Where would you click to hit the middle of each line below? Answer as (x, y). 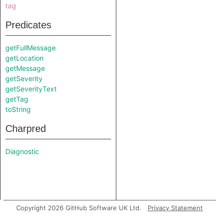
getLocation (24, 58)
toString (18, 109)
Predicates (28, 25)
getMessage (25, 68)
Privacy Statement (175, 208)
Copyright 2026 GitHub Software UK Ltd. (79, 208)
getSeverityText (31, 89)
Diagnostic (22, 151)
